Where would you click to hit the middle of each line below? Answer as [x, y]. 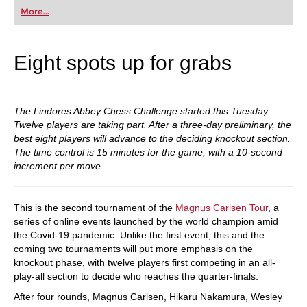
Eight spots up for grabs [123, 63]
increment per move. [59, 166]
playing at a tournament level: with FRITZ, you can [115, 17]
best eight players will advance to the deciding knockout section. [152, 138]
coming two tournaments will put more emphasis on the [133, 249]
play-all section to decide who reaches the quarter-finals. [137, 276]
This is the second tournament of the [95, 208]
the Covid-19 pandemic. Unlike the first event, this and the [139, 235]
